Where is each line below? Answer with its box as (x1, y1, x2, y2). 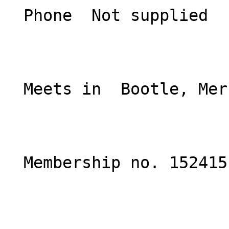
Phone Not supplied (4, 6, 24, 25)
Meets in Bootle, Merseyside (4, 80, 24, 98)
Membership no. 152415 (4, 153, 24, 172)
